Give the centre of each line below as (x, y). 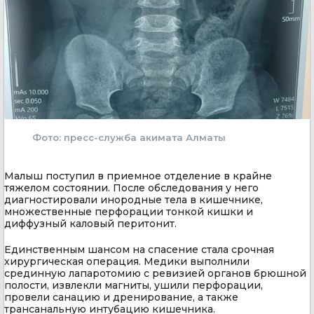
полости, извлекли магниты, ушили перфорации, (134, 285)
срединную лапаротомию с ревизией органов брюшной (155, 273)
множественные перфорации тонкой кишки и (129, 211)
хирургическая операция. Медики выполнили (127, 261)
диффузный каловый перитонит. (90, 223)
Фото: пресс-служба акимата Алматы (129, 137)
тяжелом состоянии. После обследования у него (131, 187)
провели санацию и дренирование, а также (121, 297)
